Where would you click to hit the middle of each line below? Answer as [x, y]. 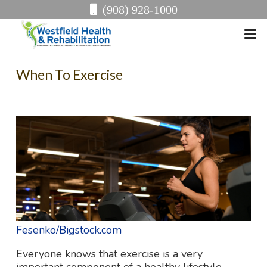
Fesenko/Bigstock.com [69, 230]
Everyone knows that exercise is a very [109, 254]
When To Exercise [69, 74]
